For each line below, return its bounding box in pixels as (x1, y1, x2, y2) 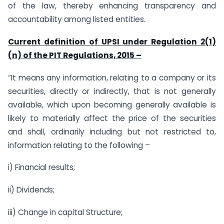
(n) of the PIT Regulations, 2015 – (8, 49, 141, 60)
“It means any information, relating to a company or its (8, 72, 216, 83)
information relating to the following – (8, 139, 150, 150)
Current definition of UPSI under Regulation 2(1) (8, 36, 216, 47)
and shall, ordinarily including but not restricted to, (8, 126, 216, 137)
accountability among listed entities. (8, 13, 145, 24)
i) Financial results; (8, 162, 75, 173)
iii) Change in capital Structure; (8, 206, 122, 217)
